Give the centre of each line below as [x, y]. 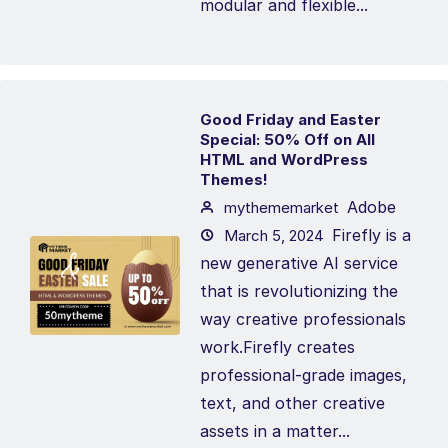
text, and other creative [292, 403]
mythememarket [279, 207]
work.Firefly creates [277, 347]
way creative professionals [303, 319]
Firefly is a [371, 235]
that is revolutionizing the [299, 291]
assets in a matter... [275, 431]
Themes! [234, 179]
